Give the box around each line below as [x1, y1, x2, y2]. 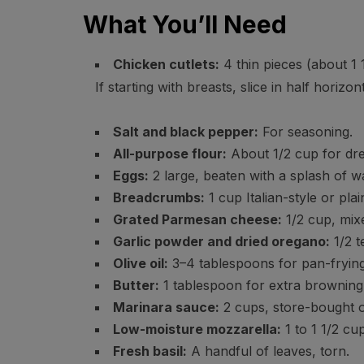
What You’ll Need [83, 10, 287, 39]
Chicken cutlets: [113, 56, 219, 72]
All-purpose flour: [113, 145, 227, 162]
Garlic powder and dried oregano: [113, 233, 330, 249]
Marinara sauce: [113, 299, 219, 315]
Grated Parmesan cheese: [113, 211, 282, 227]
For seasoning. [258, 123, 353, 140]
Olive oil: [113, 255, 168, 271]
